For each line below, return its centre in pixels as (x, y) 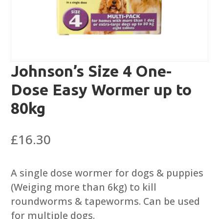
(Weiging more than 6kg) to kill (84, 187)
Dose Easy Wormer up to (101, 90)
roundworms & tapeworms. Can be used (106, 201)
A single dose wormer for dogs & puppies (107, 173)
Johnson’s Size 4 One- (91, 71)
